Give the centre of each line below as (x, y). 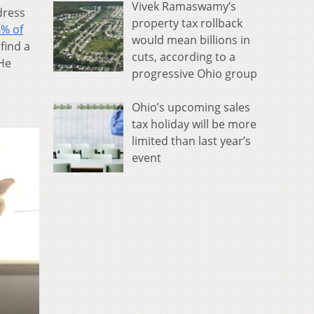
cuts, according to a (184, 57)
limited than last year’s (191, 141)
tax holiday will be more (194, 124)
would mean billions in (191, 40)
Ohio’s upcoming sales (191, 108)
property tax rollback (187, 23)
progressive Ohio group (194, 74)
